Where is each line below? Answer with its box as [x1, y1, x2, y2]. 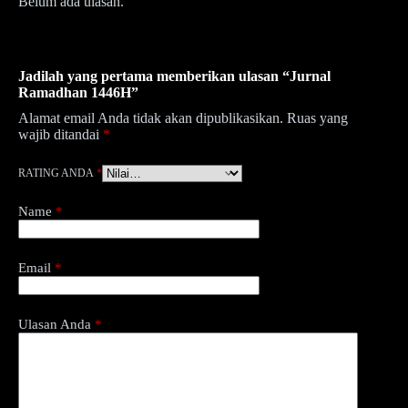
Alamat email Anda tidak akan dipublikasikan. [18, 110, 283, 126]
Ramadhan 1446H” [18, 85, 138, 100]
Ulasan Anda [18, 317, 95, 331]
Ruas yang [287, 110, 348, 126]
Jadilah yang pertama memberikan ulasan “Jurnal [18, 68, 331, 84]
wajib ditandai [18, 127, 103, 142]
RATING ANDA [18, 167, 97, 179]
